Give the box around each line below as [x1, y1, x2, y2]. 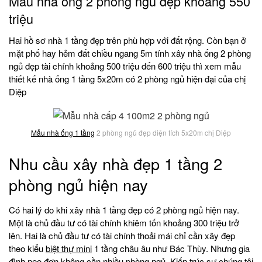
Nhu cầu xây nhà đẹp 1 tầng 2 [9, 152, 222, 175]
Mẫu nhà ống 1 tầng [31, 127, 95, 137]
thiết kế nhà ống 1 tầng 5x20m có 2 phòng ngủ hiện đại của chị [9, 72, 246, 85]
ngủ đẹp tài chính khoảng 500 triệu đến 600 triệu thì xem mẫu [9, 59, 241, 72]
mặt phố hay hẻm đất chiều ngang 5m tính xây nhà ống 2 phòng [9, 46, 251, 59]
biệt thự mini [46, 242, 92, 254]
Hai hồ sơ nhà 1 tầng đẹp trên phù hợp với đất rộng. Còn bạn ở [9, 33, 246, 46]
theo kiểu [9, 242, 46, 254]
